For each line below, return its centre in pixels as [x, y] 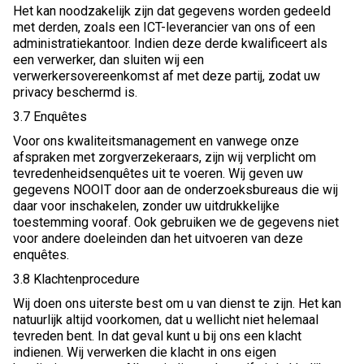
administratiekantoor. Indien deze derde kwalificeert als [170, 44]
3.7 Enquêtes [50, 117]
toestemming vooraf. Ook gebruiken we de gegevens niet [176, 223]
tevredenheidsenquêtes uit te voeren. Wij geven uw [158, 174]
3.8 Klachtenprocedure [76, 279]
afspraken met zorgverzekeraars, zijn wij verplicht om [165, 158]
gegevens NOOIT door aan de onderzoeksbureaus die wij [175, 190]
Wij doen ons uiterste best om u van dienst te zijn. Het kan [177, 304]
